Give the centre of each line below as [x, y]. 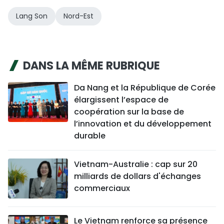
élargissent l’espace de [121, 100]
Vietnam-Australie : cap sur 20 [136, 164]
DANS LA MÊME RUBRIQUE [91, 66]
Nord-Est [78, 16]
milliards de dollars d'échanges [137, 176]
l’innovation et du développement [143, 124]
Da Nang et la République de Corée [145, 88]
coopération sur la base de [129, 112]
